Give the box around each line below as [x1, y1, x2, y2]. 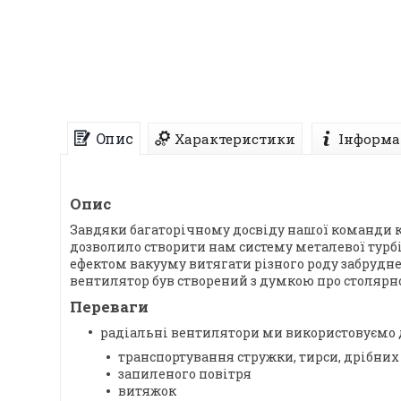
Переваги [70, 296, 149, 318]
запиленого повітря [118, 365, 252, 383]
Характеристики [175, 130, 295, 149]
